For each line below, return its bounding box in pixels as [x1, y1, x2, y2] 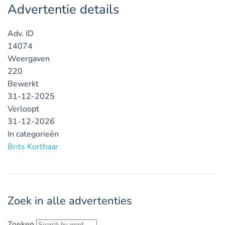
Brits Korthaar [8, 141, 58, 152]
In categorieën [8, 128, 59, 140]
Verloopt [8, 103, 39, 115]
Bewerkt [8, 78, 39, 89]
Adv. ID [8, 28, 34, 39]
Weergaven [8, 53, 50, 64]
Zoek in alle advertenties [8, 193, 132, 208]
